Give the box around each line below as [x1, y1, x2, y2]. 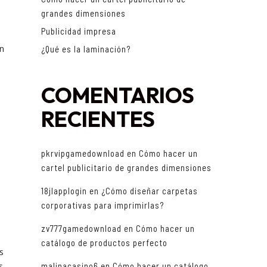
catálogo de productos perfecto [41, 237, 167, 249]
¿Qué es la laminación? [41, 44, 131, 55]
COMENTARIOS [41, 82, 194, 109]
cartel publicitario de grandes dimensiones [41, 162, 212, 173]
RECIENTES [41, 105, 155, 133]
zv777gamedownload [41, 223, 122, 234]
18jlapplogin [41, 185, 87, 197]
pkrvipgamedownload [41, 148, 125, 159]
